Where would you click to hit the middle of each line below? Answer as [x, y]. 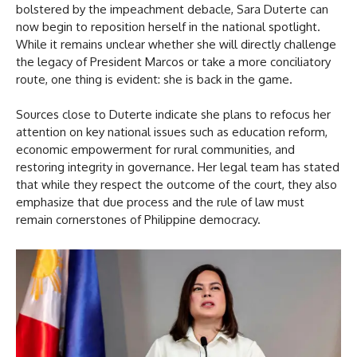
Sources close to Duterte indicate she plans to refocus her [173, 114]
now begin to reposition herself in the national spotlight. [168, 26]
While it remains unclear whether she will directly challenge [176, 44]
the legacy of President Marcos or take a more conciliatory [173, 61]
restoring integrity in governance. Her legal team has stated [178, 167]
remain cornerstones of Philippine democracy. [138, 219]
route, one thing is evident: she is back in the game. [154, 79]
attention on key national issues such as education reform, [172, 131]
